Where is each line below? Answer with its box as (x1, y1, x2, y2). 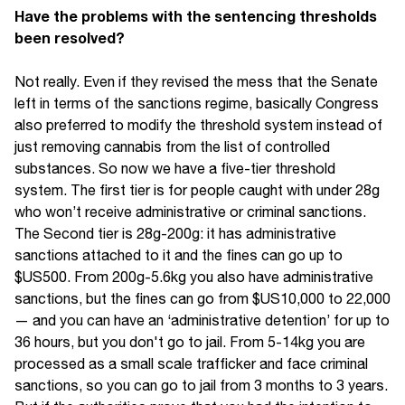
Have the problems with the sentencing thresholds (14, 7, 377, 25)
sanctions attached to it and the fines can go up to (14, 247, 343, 264)
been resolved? (14, 29, 125, 47)
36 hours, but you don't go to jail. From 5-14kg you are (14, 334, 365, 351)
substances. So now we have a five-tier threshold (14, 160, 335, 177)
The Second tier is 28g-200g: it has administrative (14, 225, 336, 242)
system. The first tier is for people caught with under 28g (14, 182, 380, 199)
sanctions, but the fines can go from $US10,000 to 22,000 (14, 290, 391, 307)
